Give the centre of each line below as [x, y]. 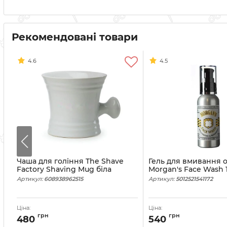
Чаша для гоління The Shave [70, 161]
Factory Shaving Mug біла [64, 169]
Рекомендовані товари [75, 37]
